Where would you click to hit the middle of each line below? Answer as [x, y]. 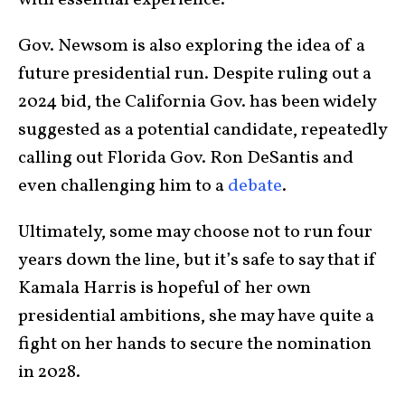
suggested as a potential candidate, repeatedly [202, 131]
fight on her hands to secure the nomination [195, 345]
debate [253, 187]
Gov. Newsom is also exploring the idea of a [192, 47]
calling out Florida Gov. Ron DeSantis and [186, 159]
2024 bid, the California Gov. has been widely [197, 103]
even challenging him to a [121, 187]
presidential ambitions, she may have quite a [196, 317]
